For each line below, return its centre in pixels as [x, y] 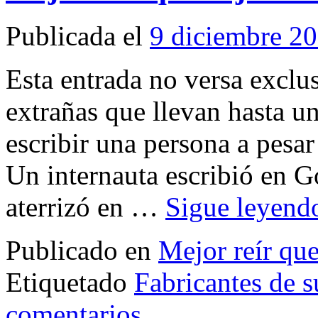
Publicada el [74, 35]
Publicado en [78, 250]
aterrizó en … [86, 207]
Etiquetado [66, 282]
